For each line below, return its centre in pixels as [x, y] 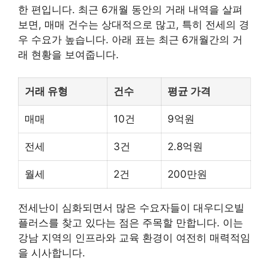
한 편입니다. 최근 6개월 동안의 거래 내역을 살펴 [130, 9]
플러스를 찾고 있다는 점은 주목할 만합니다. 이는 [131, 223]
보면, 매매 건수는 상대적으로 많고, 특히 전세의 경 [134, 24]
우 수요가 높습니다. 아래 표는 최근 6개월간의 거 [130, 39]
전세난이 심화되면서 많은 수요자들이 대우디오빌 [131, 208]
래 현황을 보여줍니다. [68, 54]
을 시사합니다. [52, 253]
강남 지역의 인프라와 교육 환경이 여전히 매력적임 [134, 238]
